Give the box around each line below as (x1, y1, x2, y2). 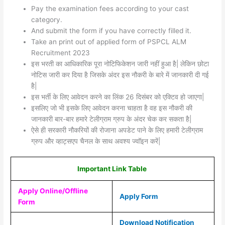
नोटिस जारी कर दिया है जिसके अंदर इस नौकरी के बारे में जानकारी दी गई (31, 70, 209, 79)
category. (31, 15, 63, 24)
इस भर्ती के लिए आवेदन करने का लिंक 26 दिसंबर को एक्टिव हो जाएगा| (31, 92, 204, 101)
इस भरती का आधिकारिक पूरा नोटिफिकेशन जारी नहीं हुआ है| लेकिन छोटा (31, 59, 209, 68)
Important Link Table (77, 165, 148, 173)
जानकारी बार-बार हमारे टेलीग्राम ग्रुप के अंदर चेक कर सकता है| (31, 115, 192, 123)
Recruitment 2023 (31, 48, 90, 57)
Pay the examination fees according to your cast (31, 4, 189, 13)
